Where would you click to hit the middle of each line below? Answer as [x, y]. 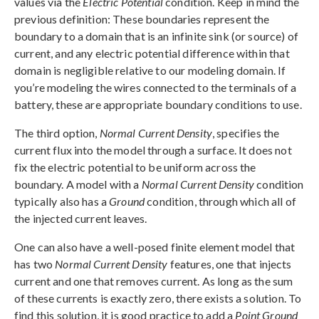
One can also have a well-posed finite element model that [155, 246]
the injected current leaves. [81, 218]
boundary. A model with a [78, 184]
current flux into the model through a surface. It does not [153, 150]
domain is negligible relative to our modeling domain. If [150, 70]
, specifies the [246, 132]
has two [35, 263]
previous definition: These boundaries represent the [142, 19]
